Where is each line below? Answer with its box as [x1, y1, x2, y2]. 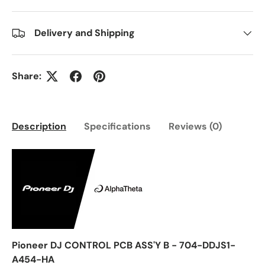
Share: [12, 69, 41, 82]
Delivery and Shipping [34, 26, 135, 39]
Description [12, 120, 66, 133]
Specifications [84, 120, 151, 133]
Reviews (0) [169, 120, 222, 133]
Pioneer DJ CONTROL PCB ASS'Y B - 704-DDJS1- [12, 239, 235, 252]
